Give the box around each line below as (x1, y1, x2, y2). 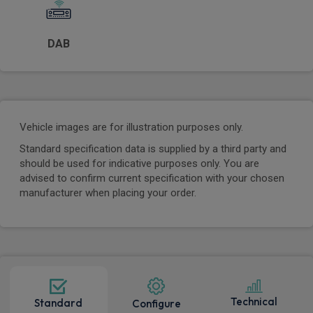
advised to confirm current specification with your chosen (20, 172, 284, 185)
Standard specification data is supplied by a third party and (20, 143, 286, 156)
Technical (231, 295, 278, 309)
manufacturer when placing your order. (20, 187, 196, 200)
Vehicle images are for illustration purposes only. (20, 121, 243, 134)
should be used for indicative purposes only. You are (20, 157, 259, 170)
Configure (131, 297, 181, 311)
